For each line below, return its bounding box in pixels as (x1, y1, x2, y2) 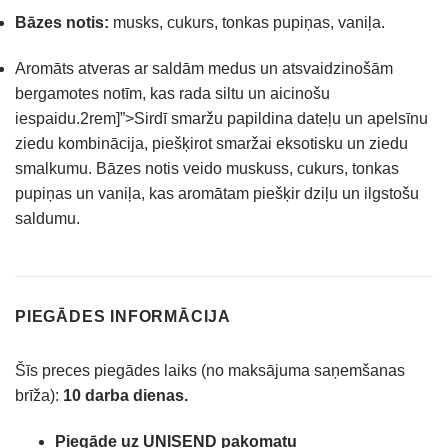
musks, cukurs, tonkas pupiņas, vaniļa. (113, 14, 385, 32)
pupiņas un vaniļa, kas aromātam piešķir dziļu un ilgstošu (15, 184, 419, 202)
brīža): (15, 386, 63, 404)
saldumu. (15, 209, 80, 227)
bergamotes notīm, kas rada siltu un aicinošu (15, 84, 330, 102)
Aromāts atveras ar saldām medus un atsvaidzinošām (15, 59, 393, 77)
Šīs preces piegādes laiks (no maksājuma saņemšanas (15, 361, 405, 379)
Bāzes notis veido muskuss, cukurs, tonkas (96, 159, 399, 177)
